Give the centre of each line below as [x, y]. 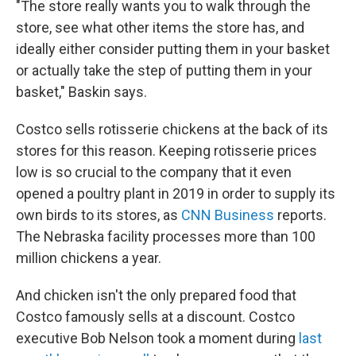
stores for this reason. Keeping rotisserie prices [166, 151]
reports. [300, 215]
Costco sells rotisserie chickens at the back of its [172, 129]
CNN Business [228, 215]
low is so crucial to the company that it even [154, 172]
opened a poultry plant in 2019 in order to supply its [176, 193]
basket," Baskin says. [81, 92]
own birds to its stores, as [99, 215]
